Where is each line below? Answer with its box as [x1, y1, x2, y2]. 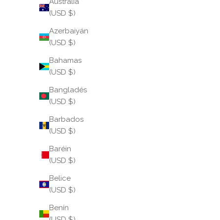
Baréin [49, 144, 71, 154]
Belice [49, 174, 71, 183]
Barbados [49, 115, 83, 124]
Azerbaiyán [49, 27, 88, 36]
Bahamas [49, 56, 82, 65]
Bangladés [49, 85, 87, 95]
